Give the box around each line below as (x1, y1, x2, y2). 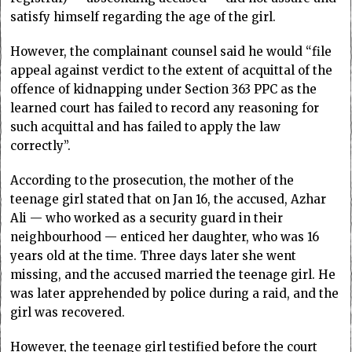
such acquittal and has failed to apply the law (10, 119, 281, 135)
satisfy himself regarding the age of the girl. (10, 9, 277, 25)
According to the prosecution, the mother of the (10, 173, 295, 189)
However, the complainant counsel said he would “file (10, 44, 332, 60)
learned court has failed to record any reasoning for (10, 101, 320, 116)
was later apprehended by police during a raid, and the (10, 286, 339, 302)
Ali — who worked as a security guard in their (10, 211, 284, 226)
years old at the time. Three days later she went (10, 248, 297, 264)
